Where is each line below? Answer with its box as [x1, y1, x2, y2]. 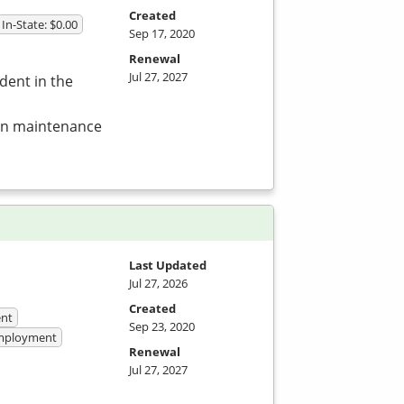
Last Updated [129, 256, 207, 273]
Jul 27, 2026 [129, 274, 188, 291]
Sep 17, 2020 [129, 25, 195, 42]
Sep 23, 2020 [129, 317, 195, 335]
